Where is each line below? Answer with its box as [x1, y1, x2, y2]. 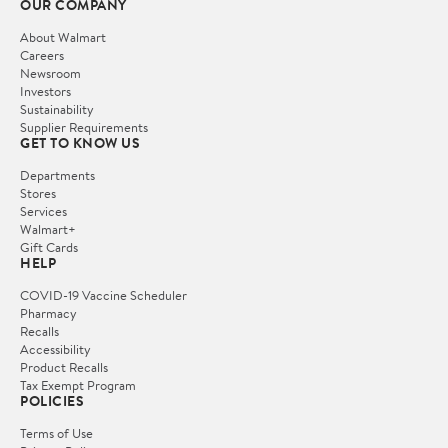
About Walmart [20, 28, 106, 47]
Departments [20, 166, 95, 185]
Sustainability [20, 100, 94, 119]
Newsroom [20, 64, 81, 83]
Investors [20, 82, 71, 101]
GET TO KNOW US [20, 133, 140, 154]
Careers [20, 46, 64, 65]
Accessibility [20, 340, 91, 359]
